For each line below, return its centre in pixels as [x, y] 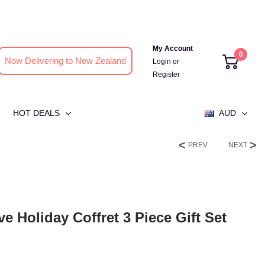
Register [166, 75]
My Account [172, 49]
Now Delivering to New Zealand [65, 61]
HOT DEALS [37, 113]
